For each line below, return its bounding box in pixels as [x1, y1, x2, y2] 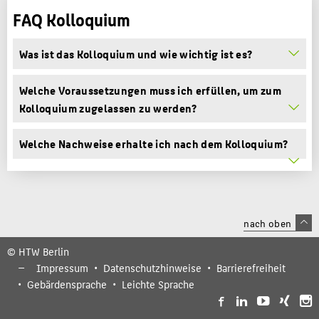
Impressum [36, 259, 89, 276]
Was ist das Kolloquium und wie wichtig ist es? [19, 44, 253, 63]
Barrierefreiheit [216, 259, 286, 276]
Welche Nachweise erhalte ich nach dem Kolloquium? [19, 135, 288, 153]
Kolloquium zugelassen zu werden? [19, 98, 197, 117]
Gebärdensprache [27, 276, 108, 292]
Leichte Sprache [121, 276, 194, 292]
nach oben [244, 214, 292, 231]
